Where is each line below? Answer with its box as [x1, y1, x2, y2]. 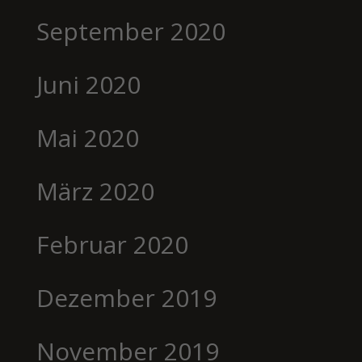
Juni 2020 [36, 67, 141, 101]
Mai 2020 [36, 120, 139, 154]
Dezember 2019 [36, 280, 217, 314]
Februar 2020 [36, 227, 188, 261]
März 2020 [36, 174, 154, 208]
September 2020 [36, 14, 225, 48]
